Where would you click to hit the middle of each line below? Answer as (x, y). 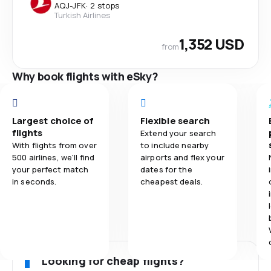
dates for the (166, 169)
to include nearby (175, 145)
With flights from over (54, 145)
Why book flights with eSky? (85, 76)
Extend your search (178, 133)
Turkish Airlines (82, 15)
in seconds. (34, 181)
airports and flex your (182, 157)
